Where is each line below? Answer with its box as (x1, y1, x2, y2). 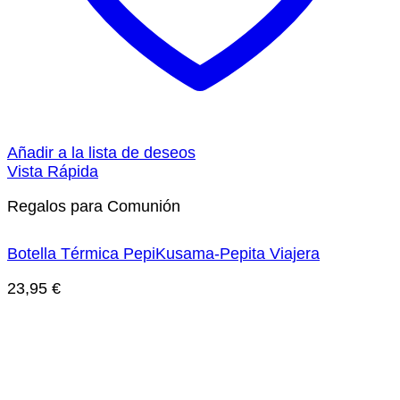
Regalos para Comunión (7, 196, 180, 215)
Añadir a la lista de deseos (7, 144, 196, 162)
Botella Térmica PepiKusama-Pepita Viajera (7, 245, 320, 263)
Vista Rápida (7, 162, 98, 181)
